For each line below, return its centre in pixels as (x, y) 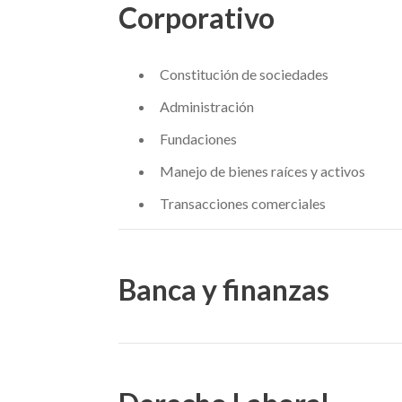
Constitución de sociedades (244, 74)
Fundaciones (198, 139)
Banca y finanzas (224, 289)
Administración (206, 106)
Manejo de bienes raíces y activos (262, 171)
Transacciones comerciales (242, 203)
